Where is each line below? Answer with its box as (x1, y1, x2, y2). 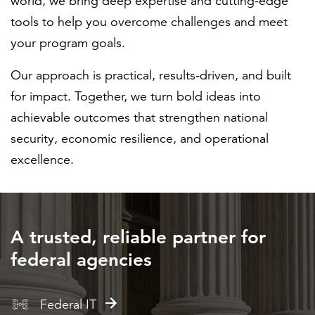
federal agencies (11, 249, 152, 271)
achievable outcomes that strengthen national (11, 110, 268, 125)
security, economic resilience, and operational (11, 131, 269, 146)
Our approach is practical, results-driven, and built (11, 67, 291, 83)
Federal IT (40, 297, 96, 312)
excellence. (11, 152, 74, 167)
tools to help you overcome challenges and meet (11, 14, 288, 30)
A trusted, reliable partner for (11, 226, 266, 248)
